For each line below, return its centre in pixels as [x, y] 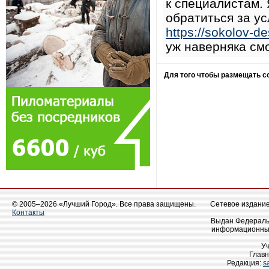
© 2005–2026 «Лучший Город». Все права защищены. [104, 204]
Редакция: [245, 263]
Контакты [28, 213]
